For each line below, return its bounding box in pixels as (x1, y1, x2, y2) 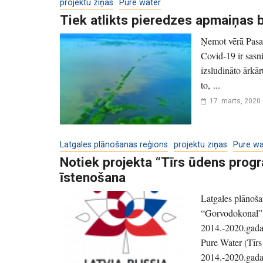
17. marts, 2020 (210, 97, 261, 106)
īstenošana (60, 170, 126, 186)
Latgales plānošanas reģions (60, 140, 168, 150)
